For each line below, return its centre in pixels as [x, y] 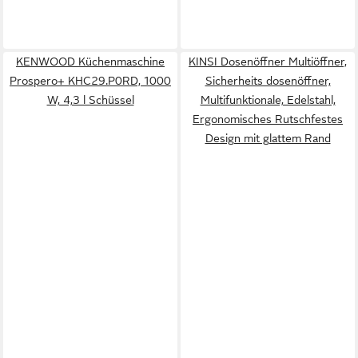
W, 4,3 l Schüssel [90, 100]
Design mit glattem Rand [268, 138]
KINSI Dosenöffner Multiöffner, [268, 62]
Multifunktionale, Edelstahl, [268, 100]
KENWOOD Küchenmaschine [90, 62]
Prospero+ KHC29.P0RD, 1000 [90, 81]
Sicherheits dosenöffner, [268, 81]
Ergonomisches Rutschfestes [268, 119]
